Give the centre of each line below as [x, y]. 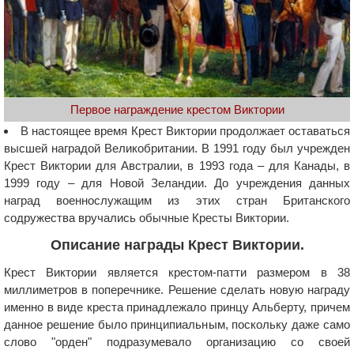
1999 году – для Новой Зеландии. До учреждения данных [177, 183]
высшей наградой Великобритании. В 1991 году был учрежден [177, 149]
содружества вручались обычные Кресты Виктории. [147, 218]
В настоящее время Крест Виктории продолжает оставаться [186, 131]
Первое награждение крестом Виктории [177, 110]
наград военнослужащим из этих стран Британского [177, 201]
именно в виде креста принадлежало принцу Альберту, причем [177, 307]
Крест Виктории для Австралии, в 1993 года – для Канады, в [177, 166]
